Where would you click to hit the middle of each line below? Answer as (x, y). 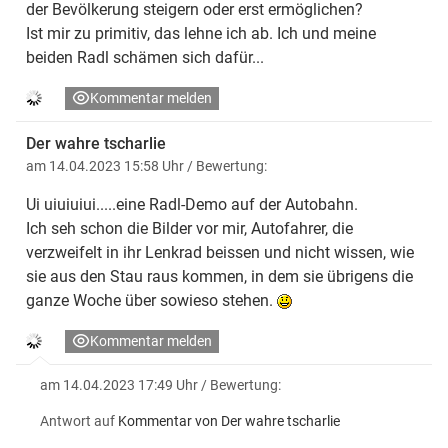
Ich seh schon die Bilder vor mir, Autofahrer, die (189, 228)
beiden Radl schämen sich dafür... (145, 57)
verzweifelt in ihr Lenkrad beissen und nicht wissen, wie (220, 252)
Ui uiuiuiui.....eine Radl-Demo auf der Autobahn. (192, 204)
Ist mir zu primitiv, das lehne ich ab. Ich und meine (201, 33)
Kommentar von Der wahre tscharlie (229, 420)
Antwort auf (77, 420)
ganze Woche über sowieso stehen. (151, 300)
